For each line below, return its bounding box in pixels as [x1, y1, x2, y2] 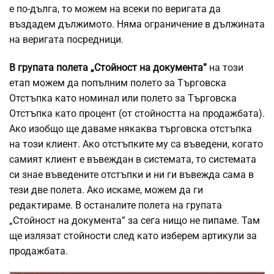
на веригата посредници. [9, 33, 124, 45]
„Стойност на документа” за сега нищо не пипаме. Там [9, 214, 260, 226]
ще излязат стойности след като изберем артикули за [9, 229, 257, 242]
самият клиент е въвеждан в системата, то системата [9, 153, 256, 165]
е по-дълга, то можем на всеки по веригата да [9, 2, 221, 15]
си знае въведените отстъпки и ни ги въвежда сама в [9, 168, 254, 180]
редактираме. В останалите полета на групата [9, 199, 222, 211]
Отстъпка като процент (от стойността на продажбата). [9, 107, 265, 119]
